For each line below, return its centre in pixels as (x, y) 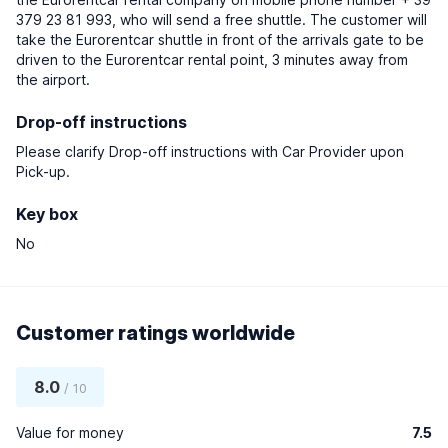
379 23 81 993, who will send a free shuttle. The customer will (221, 19)
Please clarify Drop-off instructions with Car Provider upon (210, 151)
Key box (47, 214)
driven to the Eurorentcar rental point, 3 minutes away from (212, 59)
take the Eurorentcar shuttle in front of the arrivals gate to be (220, 39)
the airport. (53, 79)
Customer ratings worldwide (155, 333)
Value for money (70, 432)
